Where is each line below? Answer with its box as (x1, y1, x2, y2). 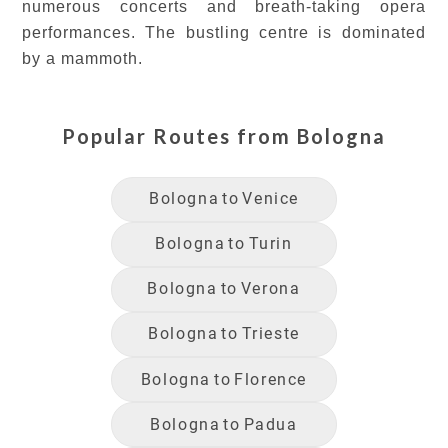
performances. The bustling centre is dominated (22, 23, 426, 41)
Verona (240, 279, 301, 299)
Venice (242, 189, 299, 209)
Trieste (241, 324, 300, 344)
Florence (234, 369, 308, 389)
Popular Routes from (62, 123, 291, 148)
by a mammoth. (22, 49, 148, 67)
